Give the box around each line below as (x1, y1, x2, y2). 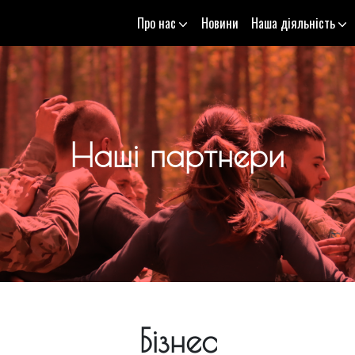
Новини (201, 13, 239, 32)
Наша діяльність (251, 13, 335, 32)
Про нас (137, 13, 176, 32)
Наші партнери (71, 137, 284, 174)
